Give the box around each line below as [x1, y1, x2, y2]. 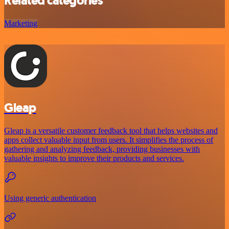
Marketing [4, 19, 37, 28]
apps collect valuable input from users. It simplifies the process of [4, 135, 213, 145]
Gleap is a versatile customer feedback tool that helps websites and [4, 126, 218, 135]
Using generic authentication [4, 194, 96, 203]
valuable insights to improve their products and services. [4, 154, 184, 163]
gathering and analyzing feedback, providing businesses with [4, 145, 200, 154]
